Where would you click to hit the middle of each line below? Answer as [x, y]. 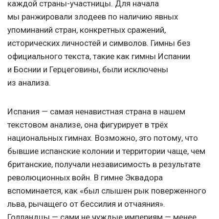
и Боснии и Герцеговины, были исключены [88, 70]
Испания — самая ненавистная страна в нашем [96, 112]
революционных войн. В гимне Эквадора [85, 178]
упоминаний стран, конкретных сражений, [87, 30]
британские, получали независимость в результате [104, 164]
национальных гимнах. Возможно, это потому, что [103, 138]
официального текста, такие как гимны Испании [99, 56]
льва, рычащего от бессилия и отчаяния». [86, 204]
